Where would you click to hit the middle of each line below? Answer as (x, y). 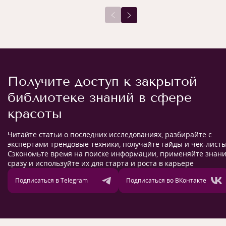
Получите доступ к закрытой (102, 81)
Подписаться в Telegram (51, 180)
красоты (35, 114)
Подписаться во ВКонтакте (166, 180)
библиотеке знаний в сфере (100, 98)
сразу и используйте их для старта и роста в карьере (101, 163)
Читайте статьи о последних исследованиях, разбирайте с (110, 134)
